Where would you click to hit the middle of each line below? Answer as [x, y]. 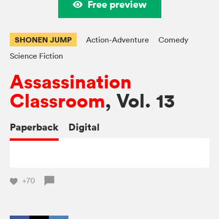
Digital [84, 127]
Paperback [34, 127]
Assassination [71, 82]
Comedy [173, 40]
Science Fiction [36, 56]
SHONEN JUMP [43, 40]
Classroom [57, 101]
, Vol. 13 [140, 101]
